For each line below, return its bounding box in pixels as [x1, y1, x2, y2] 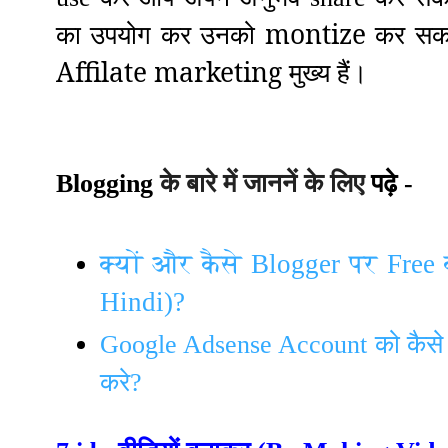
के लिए [304, 164, 364, 201]
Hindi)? [100, 286, 185, 317]
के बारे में [160, 164, 236, 201]
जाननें [243, 164, 297, 201]
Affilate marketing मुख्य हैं [56, 54, 350, 91]
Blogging [56, 169, 153, 199]
